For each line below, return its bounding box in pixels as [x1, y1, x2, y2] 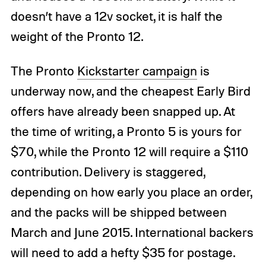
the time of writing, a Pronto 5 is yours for [10, 123, 242, 139]
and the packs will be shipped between [10, 204, 227, 220]
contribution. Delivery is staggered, [10, 163, 205, 179]
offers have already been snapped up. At [10, 103, 235, 119]
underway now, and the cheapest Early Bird [10, 83, 251, 99]
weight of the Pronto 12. [10, 28, 143, 44]
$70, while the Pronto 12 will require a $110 [10, 143, 248, 159]
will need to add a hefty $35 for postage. [10, 244, 235, 260]
